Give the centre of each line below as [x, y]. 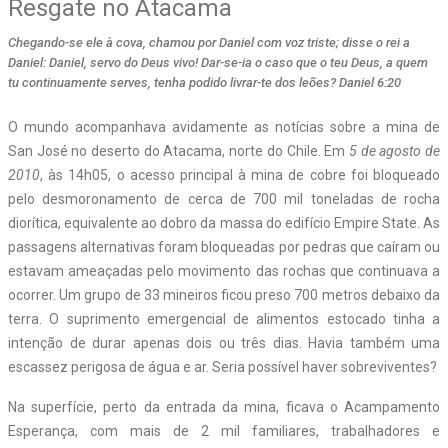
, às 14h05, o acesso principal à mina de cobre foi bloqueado [240, 174]
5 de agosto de [394, 150]
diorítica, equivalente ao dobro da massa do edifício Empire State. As [224, 222]
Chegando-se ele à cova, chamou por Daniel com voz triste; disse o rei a [209, 42]
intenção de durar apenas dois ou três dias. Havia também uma [224, 342]
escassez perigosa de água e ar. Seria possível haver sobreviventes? [222, 366]
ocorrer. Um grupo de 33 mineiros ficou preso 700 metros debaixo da [224, 294]
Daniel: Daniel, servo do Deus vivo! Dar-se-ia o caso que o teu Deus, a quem [218, 62]
